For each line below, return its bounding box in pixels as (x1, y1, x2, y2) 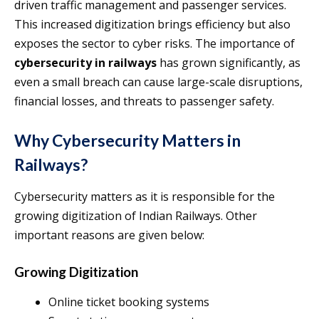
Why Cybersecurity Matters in (14, 130, 241, 151)
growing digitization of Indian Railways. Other (14, 208, 257, 224)
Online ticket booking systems (48, 294, 209, 310)
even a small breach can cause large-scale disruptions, (14, 74, 303, 90)
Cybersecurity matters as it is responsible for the (14, 189, 275, 205)
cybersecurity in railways (14, 55, 157, 71)
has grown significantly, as (157, 55, 300, 71)
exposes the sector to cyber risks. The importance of (14, 36, 295, 52)
